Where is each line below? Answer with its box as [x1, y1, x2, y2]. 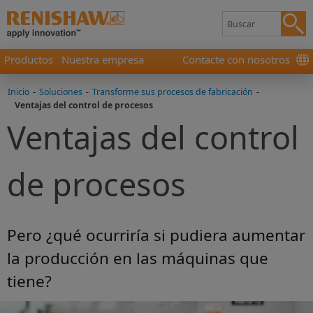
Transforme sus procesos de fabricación [92, 86, 253, 98]
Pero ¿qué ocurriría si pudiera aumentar [7, 224, 305, 247]
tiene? [7, 270, 52, 293]
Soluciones [39, 86, 82, 98]
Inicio [8, 86, 29, 98]
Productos [4, 52, 53, 66]
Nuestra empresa [61, 52, 144, 66]
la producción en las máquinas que [7, 247, 268, 270]
